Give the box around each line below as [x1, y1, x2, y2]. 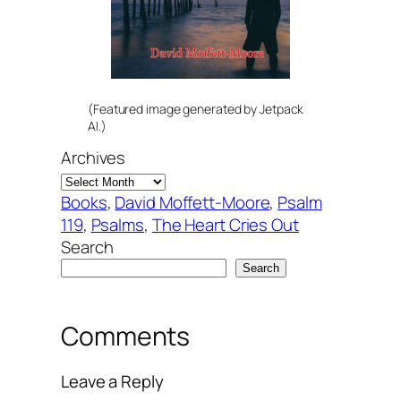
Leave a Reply [61, 369, 164, 393]
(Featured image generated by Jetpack [88, 100, 304, 118]
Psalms [90, 213, 144, 237]
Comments [61, 319, 191, 354]
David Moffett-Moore [115, 191, 270, 215]
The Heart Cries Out [151, 213, 299, 237]
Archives [61, 146, 126, 170]
